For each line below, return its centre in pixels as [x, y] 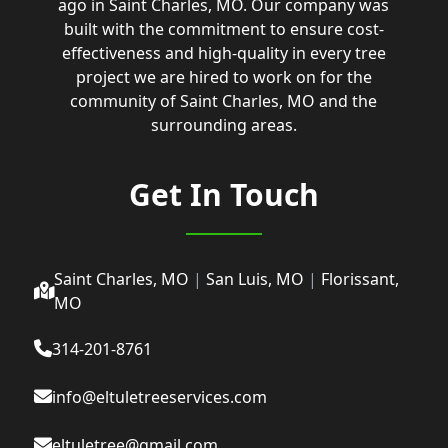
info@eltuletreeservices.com [159, 397]
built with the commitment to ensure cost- [223, 29]
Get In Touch [223, 195]
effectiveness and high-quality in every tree [223, 53]
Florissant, [359, 279]
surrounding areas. [223, 125]
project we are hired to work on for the [223, 77]
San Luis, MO [254, 279]
